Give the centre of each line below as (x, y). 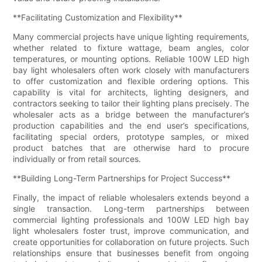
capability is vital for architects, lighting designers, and (131, 92)
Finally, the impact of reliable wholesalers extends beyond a (131, 197)
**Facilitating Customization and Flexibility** (98, 17)
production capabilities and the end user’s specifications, (131, 125)
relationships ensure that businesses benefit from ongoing (131, 253)
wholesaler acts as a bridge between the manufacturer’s (131, 114)
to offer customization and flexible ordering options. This (131, 81)
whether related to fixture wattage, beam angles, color (131, 47)
